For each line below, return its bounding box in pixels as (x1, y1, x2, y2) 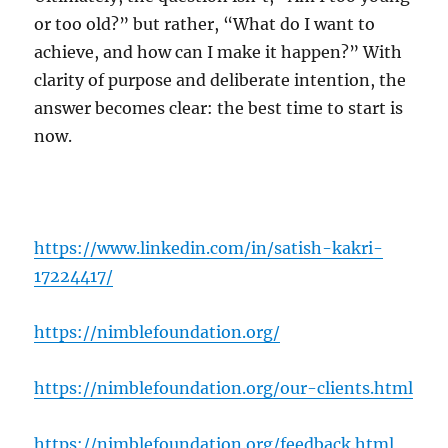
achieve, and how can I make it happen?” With (34, 41, 403, 62)
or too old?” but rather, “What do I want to (34, 13, 376, 34)
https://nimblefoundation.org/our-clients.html (34, 377, 414, 398)
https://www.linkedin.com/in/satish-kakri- (34, 237, 384, 258)
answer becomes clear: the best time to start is (34, 97, 404, 118)
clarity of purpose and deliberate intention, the (34, 69, 407, 90)
